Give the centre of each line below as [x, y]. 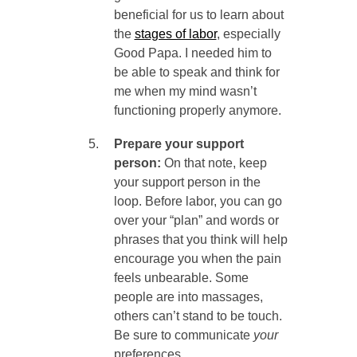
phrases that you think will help [200, 240]
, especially [248, 34]
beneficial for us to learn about [198, 15]
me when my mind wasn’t [185, 92]
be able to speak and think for [196, 73]
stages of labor [175, 34]
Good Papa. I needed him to [192, 53]
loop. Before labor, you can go [198, 202]
